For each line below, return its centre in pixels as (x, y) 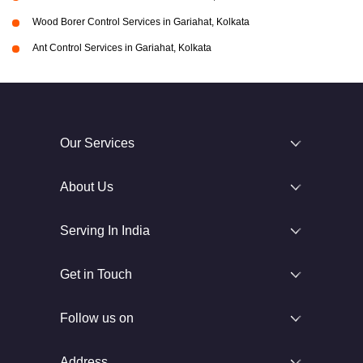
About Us (87, 187)
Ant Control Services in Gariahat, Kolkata (122, 48)
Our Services (97, 143)
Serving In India (105, 231)
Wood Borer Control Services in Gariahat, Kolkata (141, 22)
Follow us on (97, 318)
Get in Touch (96, 275)
